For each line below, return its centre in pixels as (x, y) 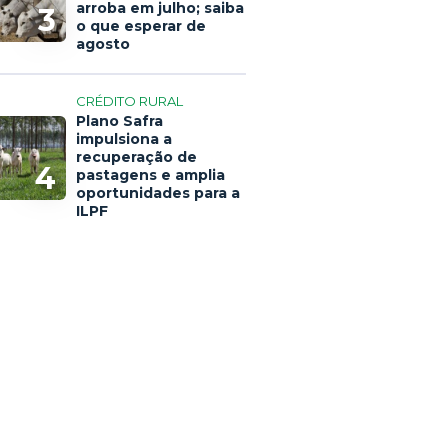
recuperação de (136, 157)
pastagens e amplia (150, 175)
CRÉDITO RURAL (129, 101)
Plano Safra (119, 121)
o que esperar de (141, 26)
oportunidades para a (158, 193)
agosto (103, 44)
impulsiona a (124, 139)
